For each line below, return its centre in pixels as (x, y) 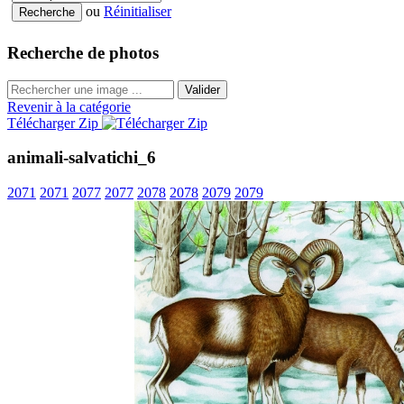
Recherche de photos (83, 53)
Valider (202, 89)
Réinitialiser (138, 12)
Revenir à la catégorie (69, 106)
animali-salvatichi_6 (82, 158)
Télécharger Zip (55, 123)
